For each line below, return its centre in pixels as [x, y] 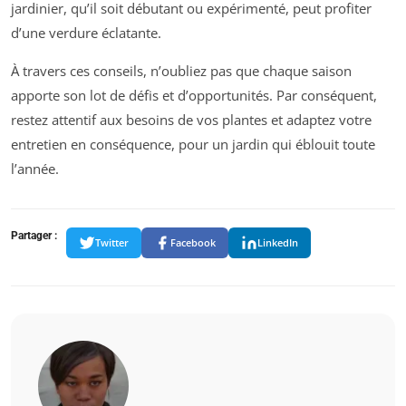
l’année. [35, 168]
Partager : [34, 235]
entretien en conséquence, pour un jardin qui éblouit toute [193, 144]
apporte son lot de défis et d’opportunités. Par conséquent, [194, 95]
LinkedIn [278, 243]
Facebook [193, 243]
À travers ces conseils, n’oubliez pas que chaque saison [181, 70]
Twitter [112, 243]
